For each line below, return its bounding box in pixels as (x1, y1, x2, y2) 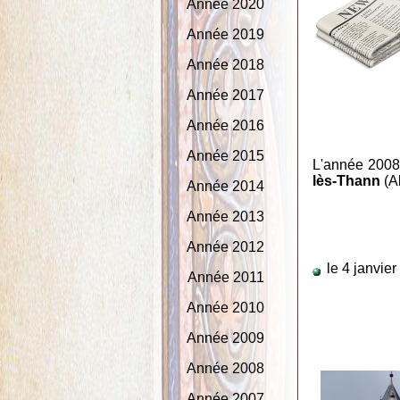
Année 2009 (187, 330, 265, 346)
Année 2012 (187, 239, 265, 255)
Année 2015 (187, 148, 265, 164)
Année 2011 (187, 270, 264, 286)
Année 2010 (187, 300, 265, 316)
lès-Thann (312, 173, 381, 189)
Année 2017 (187, 87, 265, 104)
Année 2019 (187, 27, 265, 43)
